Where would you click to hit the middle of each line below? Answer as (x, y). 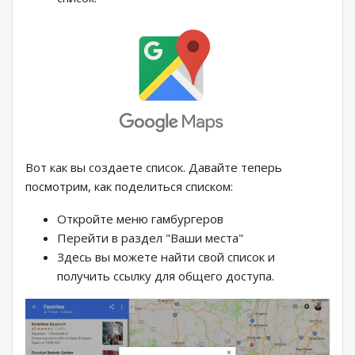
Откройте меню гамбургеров (140, 218)
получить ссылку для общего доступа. (166, 275)
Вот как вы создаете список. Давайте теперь (154, 167)
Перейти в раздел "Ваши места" (150, 237)
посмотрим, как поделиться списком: (129, 186)
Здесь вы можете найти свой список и (166, 256)
